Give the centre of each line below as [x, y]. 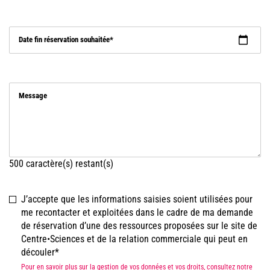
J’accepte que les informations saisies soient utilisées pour [137, 199]
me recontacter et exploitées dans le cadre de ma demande [137, 212]
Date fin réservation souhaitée [64, 39]
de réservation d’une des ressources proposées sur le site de [139, 226]
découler [38, 252]
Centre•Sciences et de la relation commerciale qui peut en [134, 239]
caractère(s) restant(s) [68, 164]
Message [33, 96]
